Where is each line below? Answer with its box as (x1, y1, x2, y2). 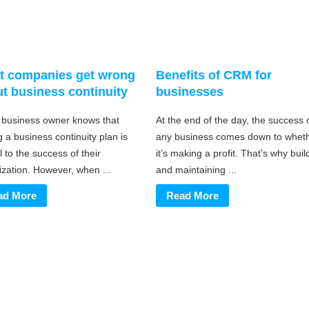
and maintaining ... (156, 163, 237, 175)
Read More (166, 189, 219, 201)
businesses (156, 85, 223, 99)
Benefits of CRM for (156, 68, 272, 83)
